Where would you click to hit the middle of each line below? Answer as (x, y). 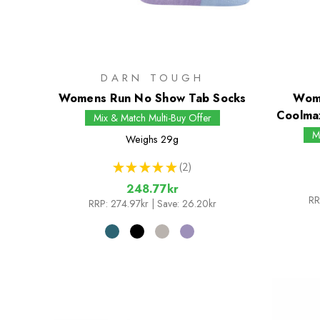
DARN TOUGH (152, 78)
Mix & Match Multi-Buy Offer (152, 118)
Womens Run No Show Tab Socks (152, 99)
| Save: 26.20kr (184, 204)
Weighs (142, 140)
